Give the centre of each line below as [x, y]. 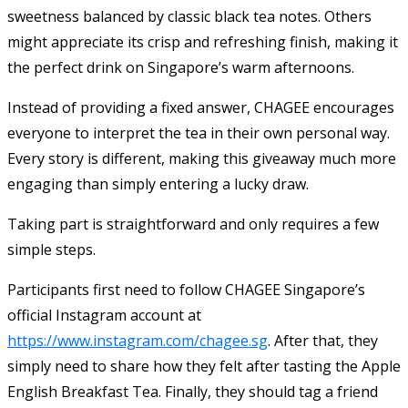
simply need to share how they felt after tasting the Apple [204, 366]
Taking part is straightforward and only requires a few [193, 224]
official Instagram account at [104, 315]
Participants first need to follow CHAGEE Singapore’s [186, 289]
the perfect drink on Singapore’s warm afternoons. [181, 67]
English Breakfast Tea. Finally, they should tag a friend [193, 391]
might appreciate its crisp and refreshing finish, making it [203, 41]
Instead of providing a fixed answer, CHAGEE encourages [201, 107]
